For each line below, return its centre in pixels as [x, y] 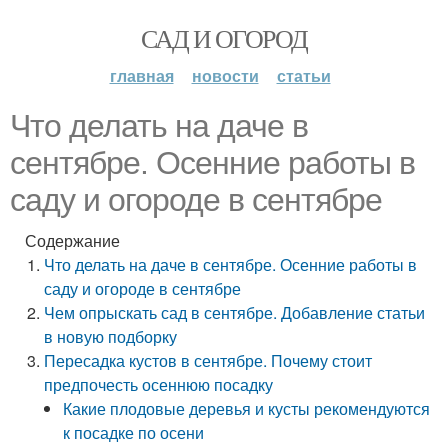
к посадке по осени [134, 432]
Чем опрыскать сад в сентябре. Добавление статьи [235, 312]
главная [141, 75]
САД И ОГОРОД [224, 38]
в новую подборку [111, 336]
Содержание [72, 240]
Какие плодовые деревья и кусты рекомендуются [247, 408]
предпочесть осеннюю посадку [159, 384]
